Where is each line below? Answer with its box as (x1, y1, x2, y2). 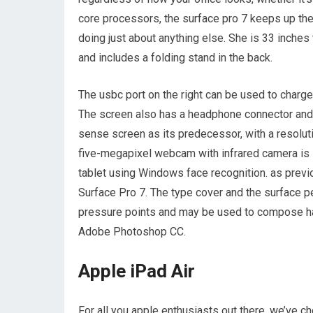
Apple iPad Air (78, 260, 195, 282)
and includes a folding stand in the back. (78, 50, 272, 64)
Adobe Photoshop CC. (78, 224, 186, 238)
